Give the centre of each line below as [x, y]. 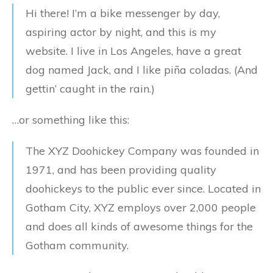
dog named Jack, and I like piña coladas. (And [142, 70]
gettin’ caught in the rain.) [90, 89]
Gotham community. [77, 246]
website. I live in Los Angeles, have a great [133, 51]
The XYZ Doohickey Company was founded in [142, 151]
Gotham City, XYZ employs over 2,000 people [141, 208]
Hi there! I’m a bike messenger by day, [123, 13]
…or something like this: [71, 120]
